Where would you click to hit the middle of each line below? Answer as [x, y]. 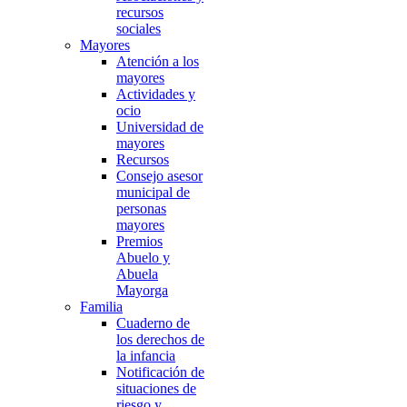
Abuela [137, 274]
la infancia [146, 356]
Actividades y [156, 94]
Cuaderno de [153, 323]
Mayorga [142, 290]
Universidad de [160, 127]
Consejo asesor [159, 176]
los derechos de [160, 339]
